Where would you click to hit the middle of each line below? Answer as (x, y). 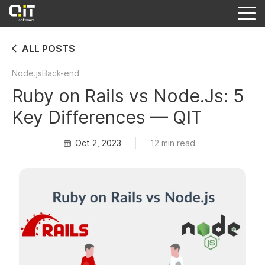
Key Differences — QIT (107, 117)
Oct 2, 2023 (98, 143)
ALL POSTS (49, 49)
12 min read (172, 143)
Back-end (61, 73)
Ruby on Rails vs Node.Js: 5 (128, 96)
